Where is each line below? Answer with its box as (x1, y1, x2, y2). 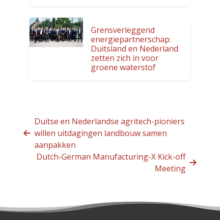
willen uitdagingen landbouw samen (34, 127, 167, 138)
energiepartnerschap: (91, 33, 171, 45)
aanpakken (34, 139, 76, 150)
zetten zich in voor (91, 52, 159, 63)
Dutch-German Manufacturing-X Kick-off (36, 151, 186, 162)
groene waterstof (91, 61, 156, 73)
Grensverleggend (91, 24, 155, 35)
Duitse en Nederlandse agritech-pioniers (34, 115, 185, 127)
